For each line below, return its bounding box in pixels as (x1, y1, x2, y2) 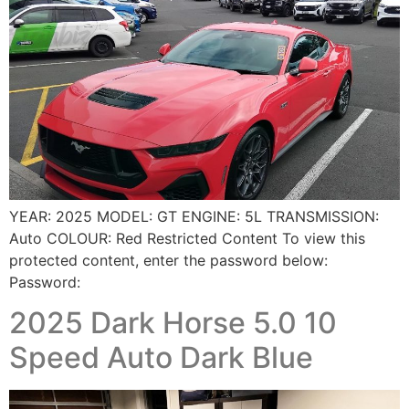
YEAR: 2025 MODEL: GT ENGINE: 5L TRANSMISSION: (9, 206, 379, 225)
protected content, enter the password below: (9, 250, 328, 269)
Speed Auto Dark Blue (9, 340, 313, 376)
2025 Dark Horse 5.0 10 (9, 305, 337, 341)
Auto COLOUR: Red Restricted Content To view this (9, 228, 365, 247)
